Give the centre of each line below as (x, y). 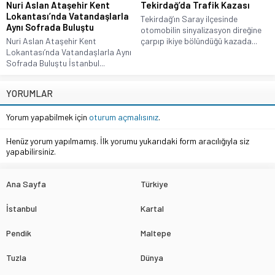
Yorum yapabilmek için (48, 117)
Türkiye (154, 184)
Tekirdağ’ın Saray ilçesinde (189, 19)
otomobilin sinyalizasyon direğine (201, 30)
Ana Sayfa (26, 184)
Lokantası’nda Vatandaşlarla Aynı (69, 52)
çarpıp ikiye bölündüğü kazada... (199, 41)
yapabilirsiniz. (31, 152)
